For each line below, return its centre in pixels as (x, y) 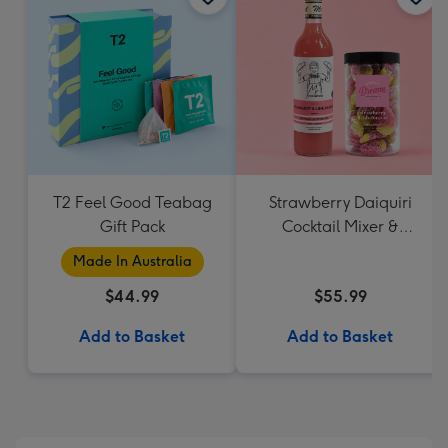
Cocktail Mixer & (340, 226)
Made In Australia (132, 261)
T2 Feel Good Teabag (132, 202)
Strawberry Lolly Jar (340, 250)
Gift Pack (132, 226)
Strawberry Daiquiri (340, 202)
